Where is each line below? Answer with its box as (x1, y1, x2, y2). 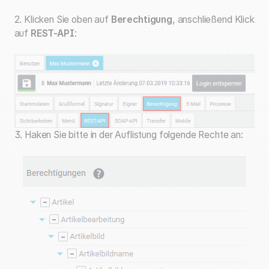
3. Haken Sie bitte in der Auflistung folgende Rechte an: (14, 129, 243, 141)
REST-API (30, 27, 74, 39)
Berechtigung (110, 13, 172, 25)
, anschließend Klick (172, 13, 255, 25)
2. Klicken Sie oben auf (14, 13, 111, 25)
